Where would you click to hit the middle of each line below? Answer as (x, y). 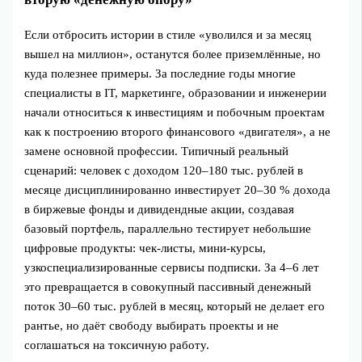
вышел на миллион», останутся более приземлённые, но (173, 55)
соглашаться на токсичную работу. (117, 345)
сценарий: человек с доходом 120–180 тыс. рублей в (164, 171)
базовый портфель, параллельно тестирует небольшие (168, 229)
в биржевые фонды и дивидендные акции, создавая (160, 210)
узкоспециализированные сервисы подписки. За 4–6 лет (172, 268)
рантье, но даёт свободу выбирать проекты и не (152, 326)
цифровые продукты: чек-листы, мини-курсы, (145, 248)
